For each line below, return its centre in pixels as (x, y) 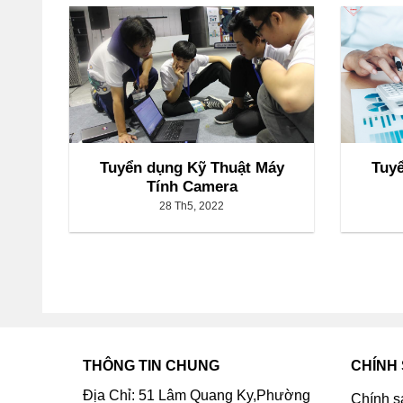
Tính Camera (192, 187)
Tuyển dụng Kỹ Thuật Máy (192, 168)
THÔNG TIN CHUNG (151, 365)
